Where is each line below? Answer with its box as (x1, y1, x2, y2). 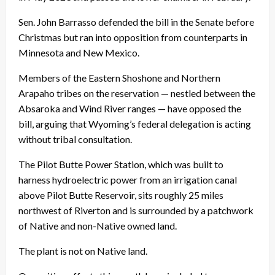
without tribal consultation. (18, 133, 134, 145)
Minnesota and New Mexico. (18, 46, 141, 58)
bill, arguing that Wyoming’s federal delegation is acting (18, 117, 251, 130)
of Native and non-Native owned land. (18, 219, 179, 231)
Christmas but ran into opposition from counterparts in (18, 31, 247, 43)
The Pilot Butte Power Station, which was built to (18, 158, 223, 170)
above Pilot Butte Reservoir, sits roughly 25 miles (18, 188, 223, 201)
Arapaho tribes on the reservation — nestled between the (18, 87, 255, 99)
